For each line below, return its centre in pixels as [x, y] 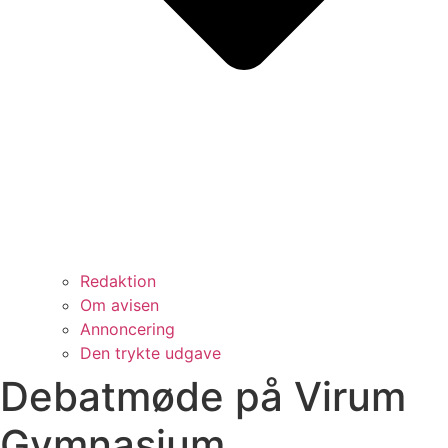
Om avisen [119, 304]
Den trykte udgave [150, 352]
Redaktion [118, 280]
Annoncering [127, 328]
